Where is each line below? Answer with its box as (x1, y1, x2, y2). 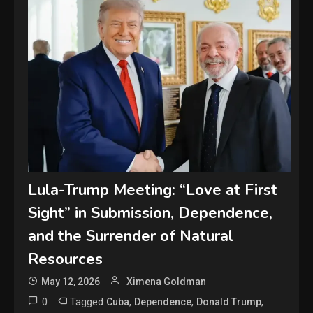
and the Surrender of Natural (28, 226, 234, 247)
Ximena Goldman (126, 276, 207, 288)
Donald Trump (196, 296, 262, 308)
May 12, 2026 (41, 276, 101, 288)
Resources (28, 249, 103, 270)
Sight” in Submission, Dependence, (28, 203, 273, 224)
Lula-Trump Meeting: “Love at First (28, 180, 278, 201)
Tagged (70, 296, 107, 309)
